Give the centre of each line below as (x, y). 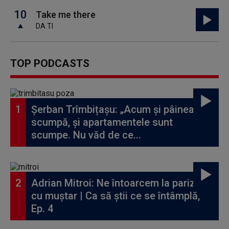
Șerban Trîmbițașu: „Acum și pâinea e (117, 109)
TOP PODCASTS (50, 63)
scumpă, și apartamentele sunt (102, 122)
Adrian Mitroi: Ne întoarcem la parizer (118, 183)
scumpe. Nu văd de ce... (86, 135)
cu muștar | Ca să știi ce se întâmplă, (116, 196)
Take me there (66, 15)
